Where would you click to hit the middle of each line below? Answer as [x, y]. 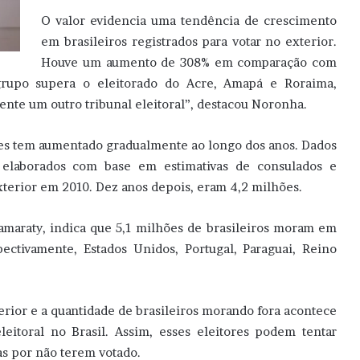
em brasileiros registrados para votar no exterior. [189, 42]
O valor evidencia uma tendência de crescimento [189, 21]
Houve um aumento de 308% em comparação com [189, 63]
